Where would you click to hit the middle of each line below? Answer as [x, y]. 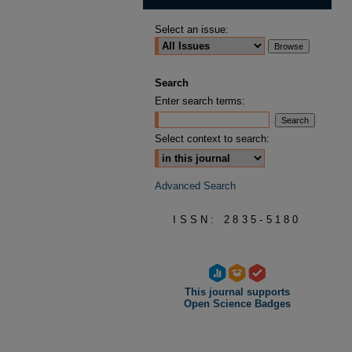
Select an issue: [192, 29]
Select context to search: [212, 139]
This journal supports [237, 292]
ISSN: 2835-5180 [237, 220]
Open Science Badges [237, 304]
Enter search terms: [200, 101]
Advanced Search [195, 186]
